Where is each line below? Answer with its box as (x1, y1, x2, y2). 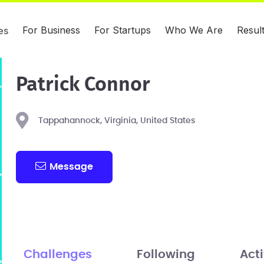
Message (49, 161, 94, 171)
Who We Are (165, 24, 223, 36)
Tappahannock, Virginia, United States (38, 117, 195, 125)
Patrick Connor (15, 75, 150, 95)
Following (136, 248, 195, 260)
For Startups (94, 24, 151, 36)
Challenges (23, 248, 92, 260)
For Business (22, 24, 80, 36)
